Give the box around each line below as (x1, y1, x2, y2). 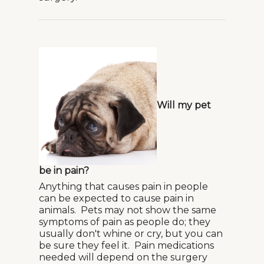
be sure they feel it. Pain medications (39, 240, 214, 251)
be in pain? (39, 165, 89, 176)
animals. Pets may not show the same (39, 204, 216, 216)
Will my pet (157, 100, 211, 111)
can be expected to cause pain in (39, 193, 194, 204)
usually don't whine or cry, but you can (39, 228, 223, 239)
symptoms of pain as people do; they (39, 216, 210, 227)
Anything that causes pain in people (39, 181, 208, 192)
